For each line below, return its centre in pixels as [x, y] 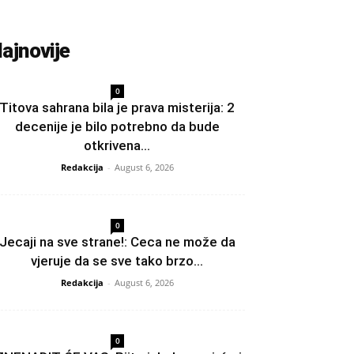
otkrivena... [117, 145]
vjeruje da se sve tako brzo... [117, 260]
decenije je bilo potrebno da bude [117, 126]
